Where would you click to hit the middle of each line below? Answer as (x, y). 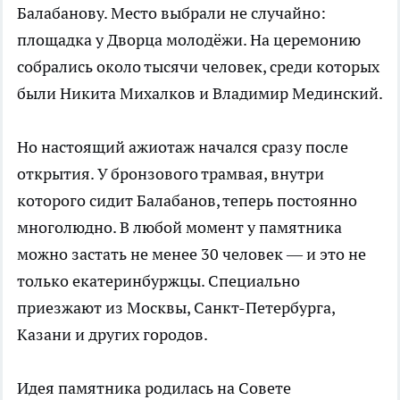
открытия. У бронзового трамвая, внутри (171, 173)
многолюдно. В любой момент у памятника (179, 227)
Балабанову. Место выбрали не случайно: (171, 12)
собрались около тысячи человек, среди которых (198, 66)
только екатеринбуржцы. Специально (158, 280)
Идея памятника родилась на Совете (154, 387)
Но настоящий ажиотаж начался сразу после (183, 146)
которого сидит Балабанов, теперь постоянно (187, 200)
